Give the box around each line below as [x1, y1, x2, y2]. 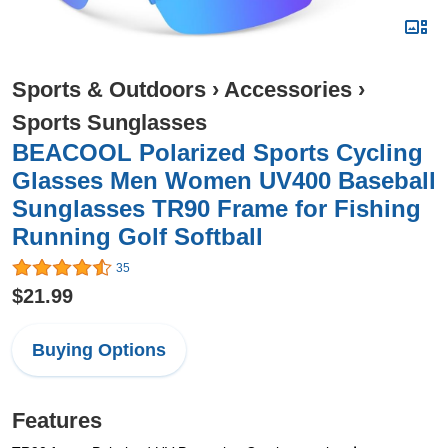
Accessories [224, 77, 352, 102]
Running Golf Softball [12, 223, 263, 250]
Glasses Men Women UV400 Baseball [12, 167, 436, 194]
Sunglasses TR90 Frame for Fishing [12, 195, 421, 222]
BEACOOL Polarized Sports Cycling [12, 139, 423, 166]
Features [12, 408, 102, 434]
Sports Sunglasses [12, 110, 207, 135]
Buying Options [32, 340, 166, 361]
